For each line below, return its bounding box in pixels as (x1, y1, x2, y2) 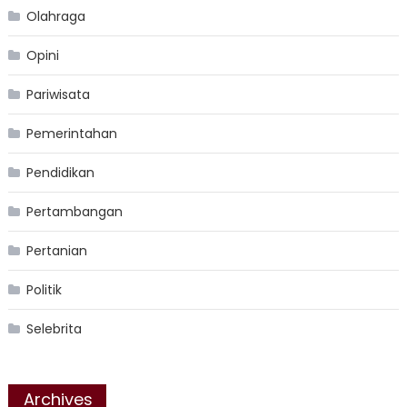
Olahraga (25, 7, 85, 26)
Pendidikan (25, 164, 94, 183)
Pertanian (25, 242, 87, 261)
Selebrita (25, 320, 82, 339)
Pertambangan (25, 203, 123, 222)
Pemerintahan (25, 124, 117, 144)
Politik (25, 281, 62, 300)
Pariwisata (25, 85, 90, 104)
